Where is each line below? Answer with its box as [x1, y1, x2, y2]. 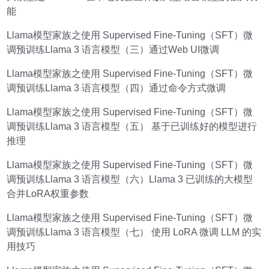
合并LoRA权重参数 [7, 188, 89, 199]
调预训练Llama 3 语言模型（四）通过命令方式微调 [7, 82, 226, 93]
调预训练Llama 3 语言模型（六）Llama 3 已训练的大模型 [7, 174, 253, 184]
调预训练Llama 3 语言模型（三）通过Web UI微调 [7, 44, 220, 55]
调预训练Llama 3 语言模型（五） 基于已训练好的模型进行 [7, 121, 258, 131]
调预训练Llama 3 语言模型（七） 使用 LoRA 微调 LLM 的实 [7, 226, 262, 237]
